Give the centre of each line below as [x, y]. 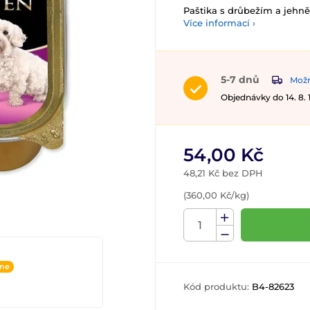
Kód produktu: [218, 287]
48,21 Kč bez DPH [223, 173]
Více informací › [219, 23]
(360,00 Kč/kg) [216, 195]
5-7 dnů [240, 80]
